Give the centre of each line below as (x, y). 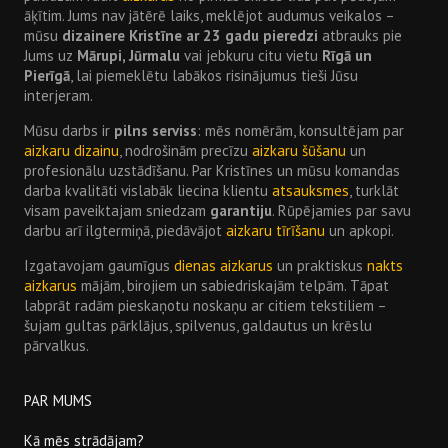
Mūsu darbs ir (69, 130)
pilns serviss (156, 130)
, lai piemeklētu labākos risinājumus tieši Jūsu (214, 75)
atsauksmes (311, 190)
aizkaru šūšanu (299, 150)
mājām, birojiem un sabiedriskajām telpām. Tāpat (233, 285)
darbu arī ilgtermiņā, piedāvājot (125, 230)
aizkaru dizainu (72, 150)
